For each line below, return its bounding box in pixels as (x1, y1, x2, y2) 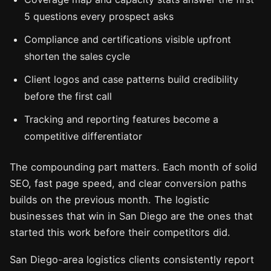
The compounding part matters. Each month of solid (10, 161, 257, 173)
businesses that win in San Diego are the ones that (10, 210, 253, 222)
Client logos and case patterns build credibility (24, 73, 238, 85)
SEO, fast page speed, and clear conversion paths (10, 177, 247, 189)
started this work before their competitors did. (10, 226, 230, 238)
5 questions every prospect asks (24, 10, 174, 22)
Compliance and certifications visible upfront (24, 33, 231, 45)
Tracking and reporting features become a (24, 113, 218, 125)
